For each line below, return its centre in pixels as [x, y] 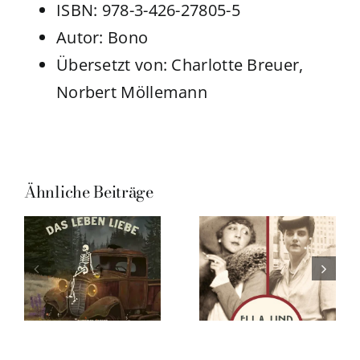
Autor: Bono [102, 38]
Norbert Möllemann [132, 92]
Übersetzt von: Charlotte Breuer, [180, 65]
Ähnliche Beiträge [89, 192]
